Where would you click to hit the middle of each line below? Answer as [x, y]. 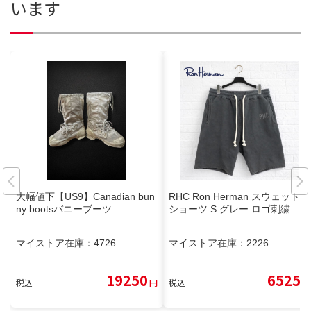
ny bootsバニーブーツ [64, 209]
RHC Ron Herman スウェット [234, 196]
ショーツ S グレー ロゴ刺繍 [229, 209]
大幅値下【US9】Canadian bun [85, 196]
